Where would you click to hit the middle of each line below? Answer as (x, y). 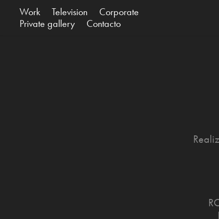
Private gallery (47, 23)
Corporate (119, 12)
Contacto (104, 23)
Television (70, 12)
